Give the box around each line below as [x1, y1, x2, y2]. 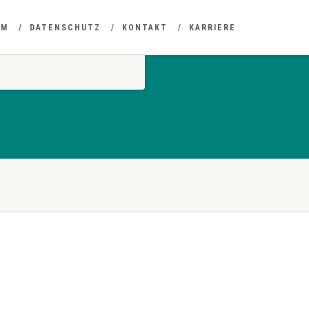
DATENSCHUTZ [30, 23, 101, 32]
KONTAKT [122, 23, 168, 32]
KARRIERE [189, 23, 236, 32]
